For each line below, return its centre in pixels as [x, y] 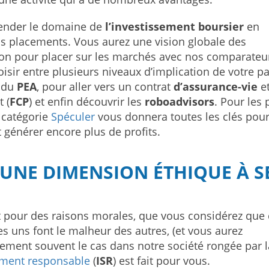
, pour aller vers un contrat [105, 86]
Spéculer [74, 116]
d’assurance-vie [216, 86]
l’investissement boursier [174, 26]
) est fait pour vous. [162, 261]
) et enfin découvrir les [87, 101]
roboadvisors [180, 101]
